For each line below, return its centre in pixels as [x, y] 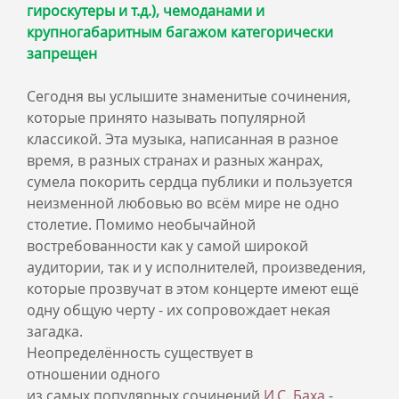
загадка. [55, 331]
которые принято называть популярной [166, 118]
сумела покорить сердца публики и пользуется [190, 182]
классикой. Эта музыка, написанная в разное [183, 139]
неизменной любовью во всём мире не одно [183, 203]
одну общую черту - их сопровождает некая [179, 310]
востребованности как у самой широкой [167, 246]
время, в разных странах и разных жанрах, [175, 160]
